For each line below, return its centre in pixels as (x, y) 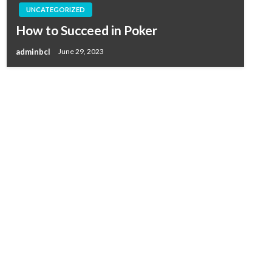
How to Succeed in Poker (86, 30)
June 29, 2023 (81, 52)
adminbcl (34, 51)
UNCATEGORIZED (55, 9)
